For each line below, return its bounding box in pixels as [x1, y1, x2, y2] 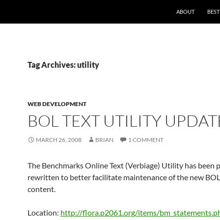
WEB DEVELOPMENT [27, 100, 86, 108]
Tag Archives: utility [27, 60, 99, 69]
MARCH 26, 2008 [36, 136, 82, 143]
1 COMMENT [128, 136, 164, 143]
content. [27, 184, 55, 193]
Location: [27, 208, 60, 217]
